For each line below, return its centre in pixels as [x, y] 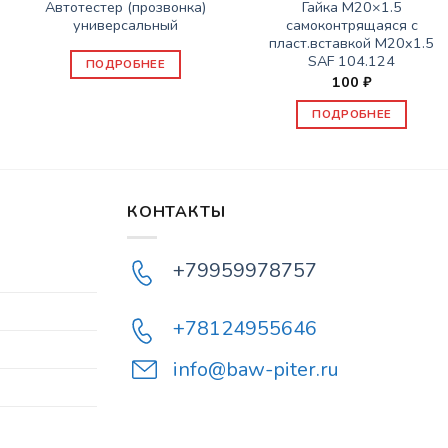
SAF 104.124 [352, 61]
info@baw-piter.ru [256, 369]
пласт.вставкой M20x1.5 [352, 43]
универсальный [125, 25]
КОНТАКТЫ [176, 212]
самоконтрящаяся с [351, 25]
